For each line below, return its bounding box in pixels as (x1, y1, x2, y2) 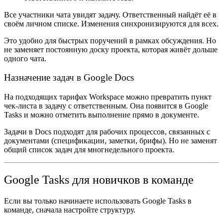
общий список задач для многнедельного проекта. (4, 145, 174, 154)
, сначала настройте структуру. (32, 205, 135, 214)
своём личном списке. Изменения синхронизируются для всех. (4, 19, 219, 28)
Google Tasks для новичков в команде (4, 173, 194, 187)
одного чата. (4, 54, 46, 63)
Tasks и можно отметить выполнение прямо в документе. (4, 111, 199, 119)
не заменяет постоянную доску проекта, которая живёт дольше (4, 45, 218, 54)
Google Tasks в (142, 196, 192, 205)
